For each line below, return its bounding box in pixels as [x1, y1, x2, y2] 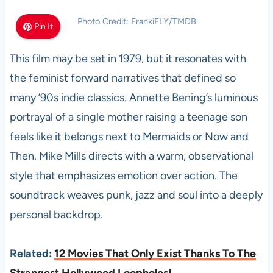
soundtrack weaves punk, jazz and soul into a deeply [9, 188, 263, 202]
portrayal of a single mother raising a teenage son [9, 110, 247, 124]
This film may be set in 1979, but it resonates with [9, 52, 246, 65]
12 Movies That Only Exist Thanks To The [54, 247, 256, 260]
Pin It [34, 21, 54, 32]
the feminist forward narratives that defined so [9, 71, 236, 85]
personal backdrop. [9, 208, 103, 221]
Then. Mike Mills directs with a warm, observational [9, 149, 253, 163]
